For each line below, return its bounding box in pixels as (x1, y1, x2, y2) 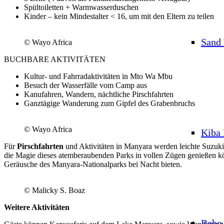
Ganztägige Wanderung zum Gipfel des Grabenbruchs (24, 98, 195, 107)
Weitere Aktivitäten (4, 202, 69, 211)
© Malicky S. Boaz (24, 185, 85, 194)
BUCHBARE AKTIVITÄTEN (4, 54, 105, 63)
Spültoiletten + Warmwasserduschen (24, 2, 138, 11)
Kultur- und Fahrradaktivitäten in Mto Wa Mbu (24, 71, 172, 80)
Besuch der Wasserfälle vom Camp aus (24, 80, 147, 89)
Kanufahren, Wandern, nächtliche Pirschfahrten (24, 89, 173, 98)
